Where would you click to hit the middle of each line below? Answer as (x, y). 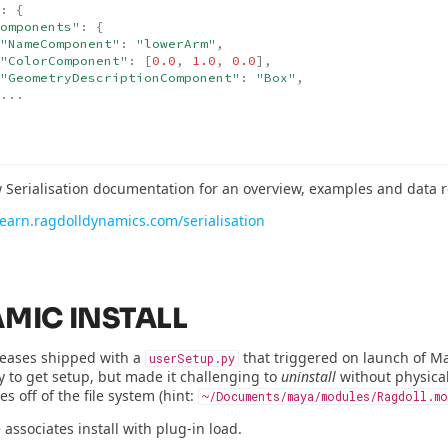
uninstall (308, 376)
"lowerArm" (175, 44)
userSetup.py (192, 358)
